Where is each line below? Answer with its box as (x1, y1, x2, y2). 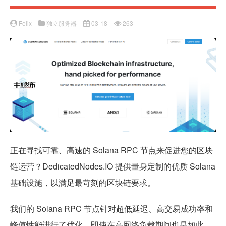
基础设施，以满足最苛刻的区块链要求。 (10, 176, 155, 188)
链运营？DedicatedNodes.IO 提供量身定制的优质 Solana (10, 160, 215, 172)
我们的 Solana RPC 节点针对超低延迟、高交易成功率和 (10, 202, 213, 214)
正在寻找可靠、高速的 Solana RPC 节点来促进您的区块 (10, 144, 213, 156)
